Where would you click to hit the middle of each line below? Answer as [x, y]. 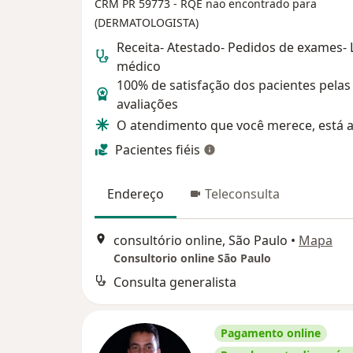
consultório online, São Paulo [201, 241]
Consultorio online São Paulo [192, 258]
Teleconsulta [242, 193]
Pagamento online [271, 333]
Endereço [136, 193]
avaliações [147, 104]
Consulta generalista [175, 282]
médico [139, 66]
